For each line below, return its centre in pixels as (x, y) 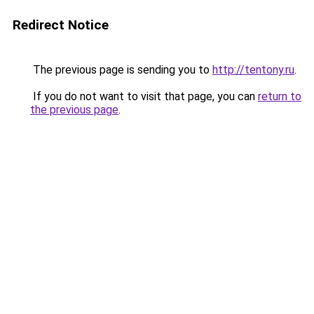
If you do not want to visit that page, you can (144, 96)
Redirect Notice (61, 25)
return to (280, 96)
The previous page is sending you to (121, 70)
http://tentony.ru (253, 70)
